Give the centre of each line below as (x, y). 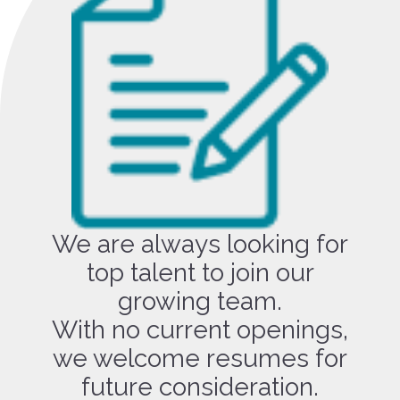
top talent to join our (200, 272)
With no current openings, (200, 329)
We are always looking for (200, 244)
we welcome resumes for (200, 358)
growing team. (200, 301)
